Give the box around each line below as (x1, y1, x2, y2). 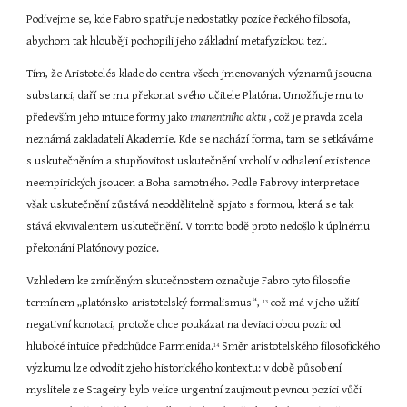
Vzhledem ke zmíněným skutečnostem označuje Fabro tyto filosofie (26, 274, 351, 288)
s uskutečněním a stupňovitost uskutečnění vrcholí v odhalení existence (26, 154, 371, 168)
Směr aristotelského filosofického (219, 340, 381, 353)
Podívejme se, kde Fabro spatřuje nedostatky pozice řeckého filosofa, (26, 13, 352, 26)
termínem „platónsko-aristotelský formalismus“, (26, 296, 263, 310)
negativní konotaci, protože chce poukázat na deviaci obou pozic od (26, 318, 342, 332)
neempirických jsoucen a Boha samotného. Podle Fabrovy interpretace (26, 176, 360, 190)
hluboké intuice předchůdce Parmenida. (26, 340, 214, 353)
